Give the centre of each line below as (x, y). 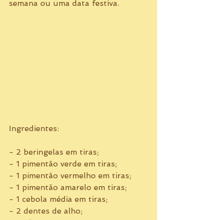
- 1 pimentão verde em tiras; (64, 164)
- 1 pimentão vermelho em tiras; (71, 176)
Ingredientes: (35, 129)
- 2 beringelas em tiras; (55, 152)
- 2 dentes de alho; (47, 211)
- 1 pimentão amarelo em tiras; (69, 188)
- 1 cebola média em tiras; (59, 199)
